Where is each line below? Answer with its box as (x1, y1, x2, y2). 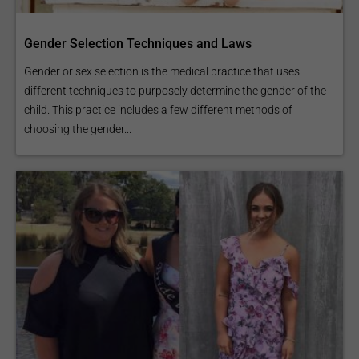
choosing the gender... (24, 123, 131, 136)
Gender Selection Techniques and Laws (24, 36, 252, 52)
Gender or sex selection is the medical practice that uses (24, 65, 300, 79)
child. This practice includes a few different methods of (24, 103, 292, 117)
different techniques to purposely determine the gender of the (24, 84, 326, 98)
